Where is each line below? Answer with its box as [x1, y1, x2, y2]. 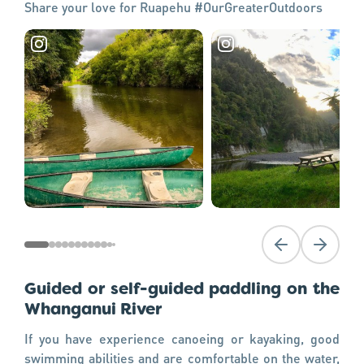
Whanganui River [24, 302, 162, 318]
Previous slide [279, 244, 348, 256]
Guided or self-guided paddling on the [24, 282, 340, 297]
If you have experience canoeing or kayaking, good [24, 329, 340, 347]
